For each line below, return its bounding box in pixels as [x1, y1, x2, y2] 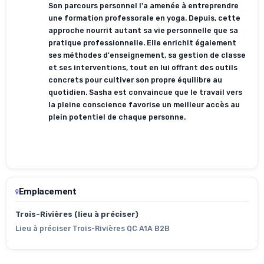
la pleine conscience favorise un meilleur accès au [48, 100, 240, 110]
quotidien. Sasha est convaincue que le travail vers [48, 88, 242, 97]
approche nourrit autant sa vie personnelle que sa [48, 26, 238, 35]
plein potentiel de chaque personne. [48, 113, 186, 122]
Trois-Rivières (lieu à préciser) [15, 210, 138, 219]
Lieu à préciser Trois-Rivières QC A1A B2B [15, 223, 170, 233]
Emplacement [18, 186, 77, 197]
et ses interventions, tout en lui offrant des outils [48, 63, 237, 72]
